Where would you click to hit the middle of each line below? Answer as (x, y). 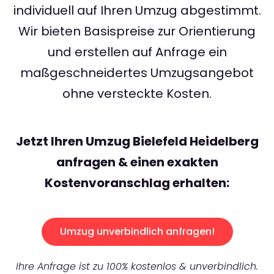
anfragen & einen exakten (137, 162)
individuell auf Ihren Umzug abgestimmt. (137, 11)
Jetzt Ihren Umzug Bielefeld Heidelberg (137, 142)
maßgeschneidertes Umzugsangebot (137, 73)
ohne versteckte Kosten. (137, 94)
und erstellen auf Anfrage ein (137, 52)
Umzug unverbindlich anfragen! (137, 232)
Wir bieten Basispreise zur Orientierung (137, 31)
